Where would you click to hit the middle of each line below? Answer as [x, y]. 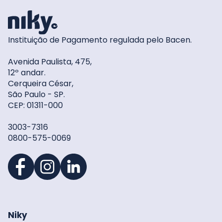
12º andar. [27, 73]
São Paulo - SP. [36, 95]
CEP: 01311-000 [35, 106]
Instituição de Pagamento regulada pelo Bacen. [100, 40]
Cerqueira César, [41, 84]
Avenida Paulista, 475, [50, 62]
